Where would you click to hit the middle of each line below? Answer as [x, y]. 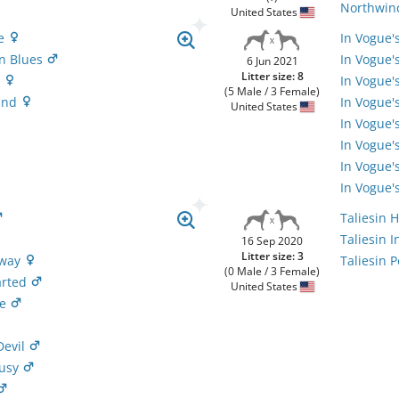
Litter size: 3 [272, 256]
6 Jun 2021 [272, 61]
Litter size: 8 [272, 76]
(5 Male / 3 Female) [273, 91]
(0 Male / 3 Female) [273, 271]
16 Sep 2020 [273, 241]
